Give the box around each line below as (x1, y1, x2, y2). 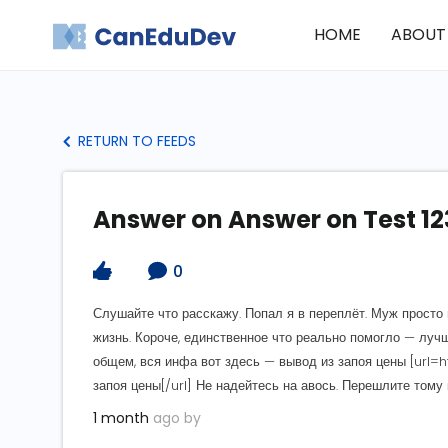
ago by (149, 408, 201, 429)
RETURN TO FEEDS (74, 131, 196, 151)
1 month (93, 408, 149, 429)
